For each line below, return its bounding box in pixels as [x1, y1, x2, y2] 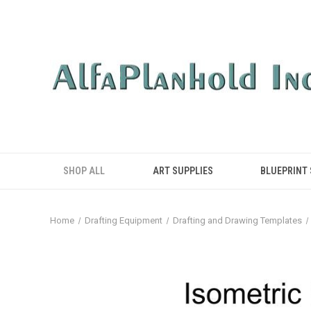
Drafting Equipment [84, 215, 162, 226]
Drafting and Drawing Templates [172, 215, 302, 226]
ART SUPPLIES [152, 165, 213, 176]
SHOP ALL [63, 165, 106, 176]
